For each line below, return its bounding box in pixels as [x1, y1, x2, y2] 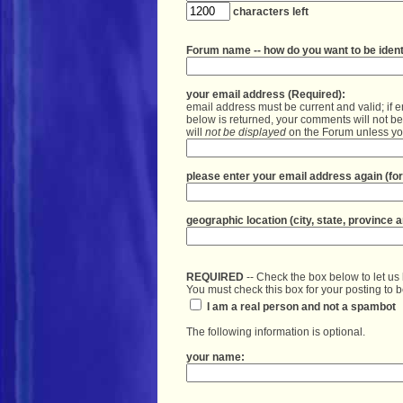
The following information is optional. [186, 326, 368, 338]
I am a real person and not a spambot [204, 300, 396, 313]
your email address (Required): [186, 88, 345, 101]
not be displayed [205, 126, 286, 139]
